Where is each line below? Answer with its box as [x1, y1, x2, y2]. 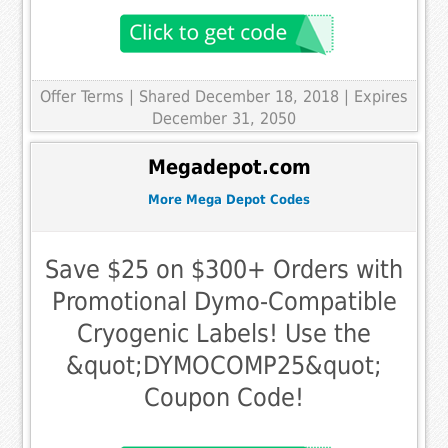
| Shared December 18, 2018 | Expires [129, 87, 408, 107]
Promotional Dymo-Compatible [51, 286, 397, 316]
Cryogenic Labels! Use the [77, 318, 371, 348]
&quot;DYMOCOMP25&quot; [66, 350, 382, 380]
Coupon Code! [144, 382, 304, 412]
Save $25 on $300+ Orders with [45, 254, 403, 284]
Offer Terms [40, 87, 124, 107]
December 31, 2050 [152, 109, 296, 129]
